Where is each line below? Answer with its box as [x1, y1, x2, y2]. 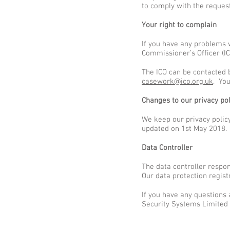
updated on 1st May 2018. [142, 124, 227, 133]
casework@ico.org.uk [142, 77, 213, 86]
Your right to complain [142, 21, 217, 30]
